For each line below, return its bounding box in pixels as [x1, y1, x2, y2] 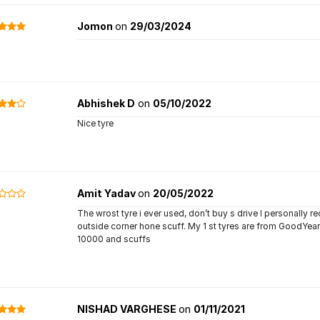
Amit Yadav [76, 187, 138, 199]
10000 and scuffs [76, 234, 151, 244]
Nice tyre [76, 118, 114, 129]
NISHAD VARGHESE [76, 303, 179, 315]
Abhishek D [76, 97, 135, 109]
